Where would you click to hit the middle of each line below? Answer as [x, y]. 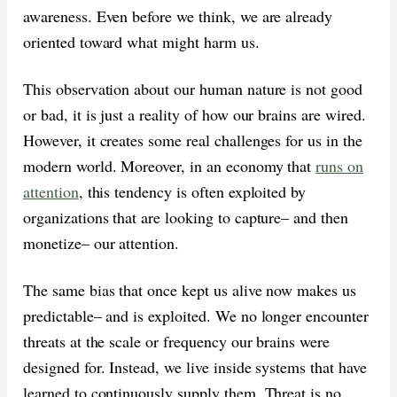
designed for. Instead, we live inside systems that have [195, 366]
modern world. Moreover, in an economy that [170, 165]
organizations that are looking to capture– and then [186, 217]
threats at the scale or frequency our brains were [177, 341]
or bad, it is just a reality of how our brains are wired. [195, 114]
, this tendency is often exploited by [192, 191]
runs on [340, 165]
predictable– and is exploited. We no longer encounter [196, 315]
